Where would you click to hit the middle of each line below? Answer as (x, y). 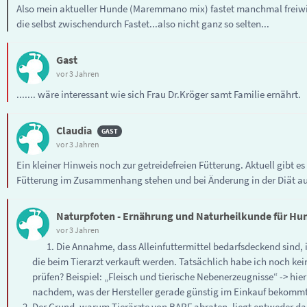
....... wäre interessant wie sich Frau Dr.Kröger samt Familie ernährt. (159, 94)
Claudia (74, 130)
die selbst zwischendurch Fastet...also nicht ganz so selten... (143, 23)
